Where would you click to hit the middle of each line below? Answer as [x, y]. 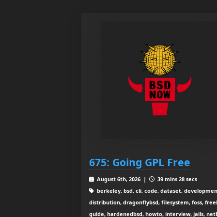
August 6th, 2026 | [122, 179]
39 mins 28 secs [176, 179]
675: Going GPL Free [140, 162]
